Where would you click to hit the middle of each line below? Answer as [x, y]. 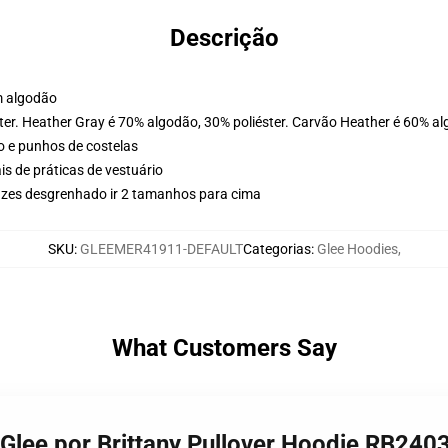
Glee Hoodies [357, 249]
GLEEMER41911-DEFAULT [161, 249]
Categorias [276, 249]
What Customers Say [224, 348]
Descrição [224, 38]
